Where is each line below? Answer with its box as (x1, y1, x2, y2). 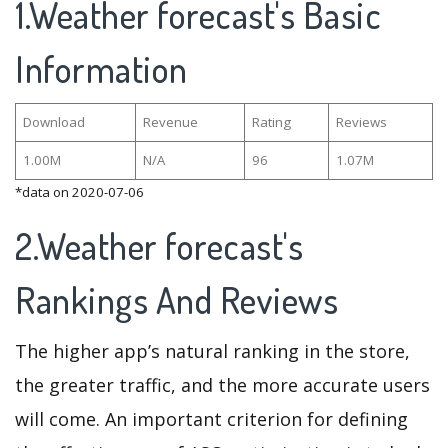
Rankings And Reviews (15, 276, 346, 323)
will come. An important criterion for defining (15, 406, 408, 431)
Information (15, 45, 188, 92)
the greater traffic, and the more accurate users (15, 372, 430, 397)
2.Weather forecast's (15, 222, 303, 269)
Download (22, 112, 85, 131)
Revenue (142, 112, 198, 131)
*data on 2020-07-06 (15, 182, 144, 201)
